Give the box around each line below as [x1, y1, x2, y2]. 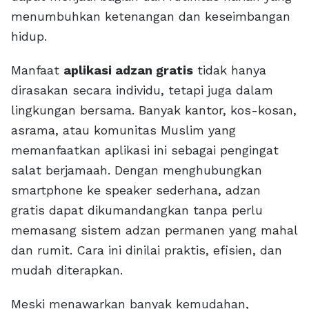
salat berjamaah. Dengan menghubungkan [11, 163, 262, 178]
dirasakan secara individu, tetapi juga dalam [11, 83, 273, 98]
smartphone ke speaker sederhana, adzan [11, 183, 261, 198]
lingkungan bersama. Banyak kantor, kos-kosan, [11, 103, 297, 118]
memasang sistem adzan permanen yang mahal [11, 223, 297, 238]
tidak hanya [193, 63, 266, 78]
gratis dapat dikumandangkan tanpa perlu [11, 203, 263, 218]
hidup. [11, 29, 47, 44]
